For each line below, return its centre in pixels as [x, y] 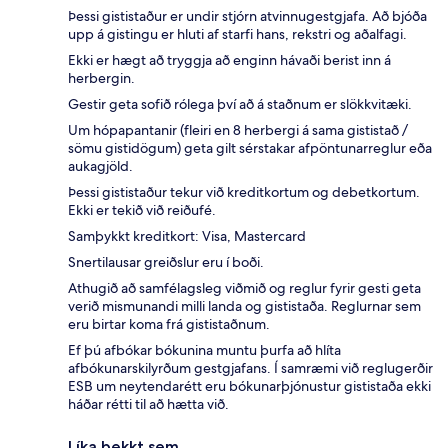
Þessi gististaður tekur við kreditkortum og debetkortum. [244, 192]
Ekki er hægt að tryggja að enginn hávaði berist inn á [229, 60]
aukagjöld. [100, 166]
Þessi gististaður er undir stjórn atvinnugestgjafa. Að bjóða [247, 16]
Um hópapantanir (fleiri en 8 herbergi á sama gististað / [238, 130]
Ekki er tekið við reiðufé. [142, 210]
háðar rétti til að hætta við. [148, 404]
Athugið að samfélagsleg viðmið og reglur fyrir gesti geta [244, 288]
